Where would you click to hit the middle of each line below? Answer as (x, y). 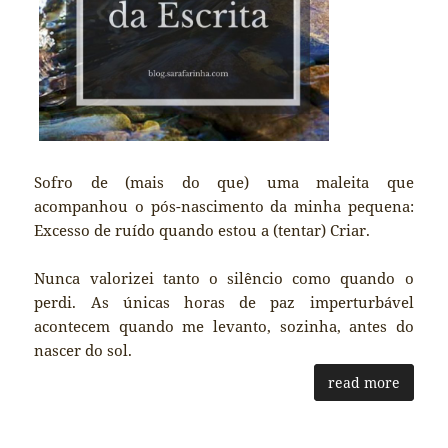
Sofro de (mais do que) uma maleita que (224, 181)
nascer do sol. (83, 349)
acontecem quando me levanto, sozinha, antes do (224, 325)
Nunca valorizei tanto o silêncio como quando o (224, 277)
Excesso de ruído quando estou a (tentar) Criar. (202, 229)
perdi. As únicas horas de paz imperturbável (224, 301)
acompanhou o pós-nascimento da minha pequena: (224, 205)
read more (363, 382)
